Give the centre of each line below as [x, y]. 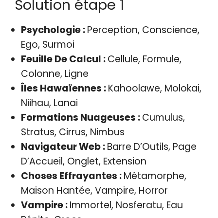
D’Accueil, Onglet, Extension [83, 162]
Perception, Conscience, [143, 30]
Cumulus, [163, 118]
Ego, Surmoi [47, 45]
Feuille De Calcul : [64, 59]
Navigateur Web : [64, 147]
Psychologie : [54, 30]
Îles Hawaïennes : [64, 89]
